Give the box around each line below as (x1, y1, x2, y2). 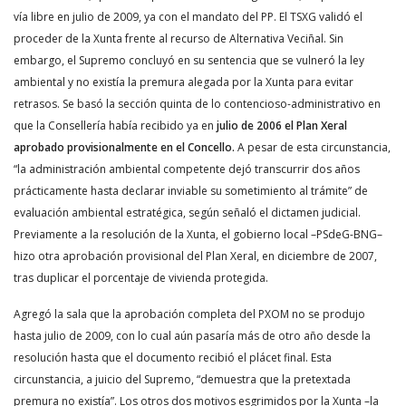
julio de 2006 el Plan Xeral (214, 118, 347, 133)
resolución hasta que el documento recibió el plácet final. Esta (14, 350, 332, 365)
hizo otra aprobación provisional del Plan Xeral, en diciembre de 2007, (14, 248, 377, 264)
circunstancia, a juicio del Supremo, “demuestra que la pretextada (14, 372, 351, 387)
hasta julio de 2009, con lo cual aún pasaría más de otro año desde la (14, 328, 371, 343)
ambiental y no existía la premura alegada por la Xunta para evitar (14, 74, 353, 90)
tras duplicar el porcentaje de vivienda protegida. (14, 270, 268, 285)
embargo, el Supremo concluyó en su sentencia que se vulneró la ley (14, 53, 364, 68)
